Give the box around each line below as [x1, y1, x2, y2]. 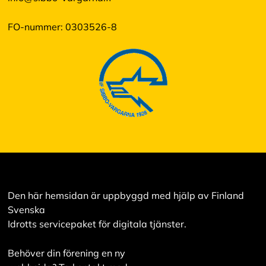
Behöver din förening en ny [7, 247, 125, 259]
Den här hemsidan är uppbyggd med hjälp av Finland [7, 189, 244, 202]
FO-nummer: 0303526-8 [7, 21, 117, 33]
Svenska [7, 204, 45, 216]
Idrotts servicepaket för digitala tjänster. [7, 218, 186, 230]
